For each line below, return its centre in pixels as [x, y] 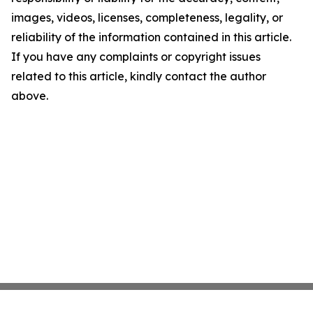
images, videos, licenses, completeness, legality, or [147, 18]
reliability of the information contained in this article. [151, 37]
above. [30, 96]
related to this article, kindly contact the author [139, 77]
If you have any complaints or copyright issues [136, 57]
